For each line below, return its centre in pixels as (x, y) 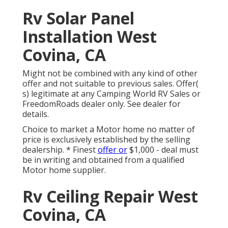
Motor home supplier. (64, 170)
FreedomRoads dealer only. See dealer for (102, 104)
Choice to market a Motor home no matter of (109, 130)
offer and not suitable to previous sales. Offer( (110, 84)
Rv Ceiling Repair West (110, 196)
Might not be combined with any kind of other (110, 74)
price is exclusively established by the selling (106, 140)
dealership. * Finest (60, 150)
